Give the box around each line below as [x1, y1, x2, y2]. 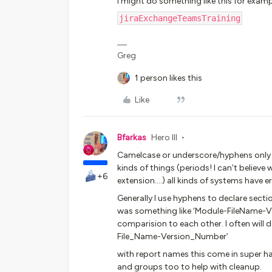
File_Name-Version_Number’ [117, 231, 228, 242]
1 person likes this [135, 73, 202, 83]
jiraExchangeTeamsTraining [119, 13, 240, 23]
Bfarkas [117, 132, 146, 143]
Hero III [151, 132, 177, 143]
